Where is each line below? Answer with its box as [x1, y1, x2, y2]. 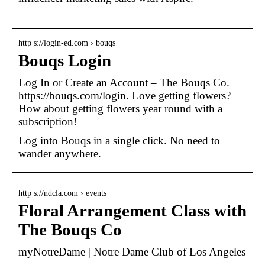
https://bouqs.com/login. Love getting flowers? [18, 89, 231, 102]
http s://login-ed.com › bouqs [18, 38, 115, 47]
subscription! [18, 115, 77, 128]
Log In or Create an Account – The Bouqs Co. [18, 76, 230, 89]
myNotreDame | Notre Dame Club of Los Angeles [18, 245, 245, 258]
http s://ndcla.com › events [18, 188, 106, 198]
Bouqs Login [18, 51, 111, 70]
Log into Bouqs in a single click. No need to [18, 134, 220, 147]
